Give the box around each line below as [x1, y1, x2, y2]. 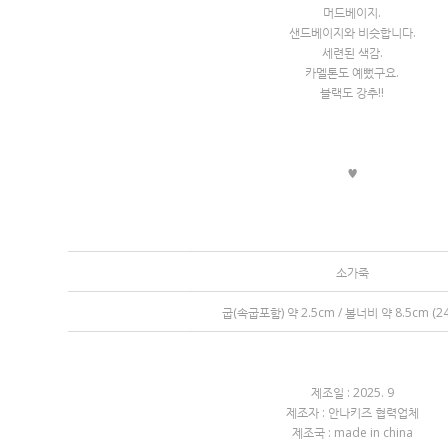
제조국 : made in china [291, 424, 413, 441]
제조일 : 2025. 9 [310, 384, 394, 401]
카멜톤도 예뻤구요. [305, 64, 399, 81]
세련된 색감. [321, 44, 383, 61]
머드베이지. [323, 4, 381, 21]
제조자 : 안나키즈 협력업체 [285, 404, 419, 421]
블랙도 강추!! [320, 84, 384, 101]
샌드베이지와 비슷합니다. [288, 24, 416, 41]
